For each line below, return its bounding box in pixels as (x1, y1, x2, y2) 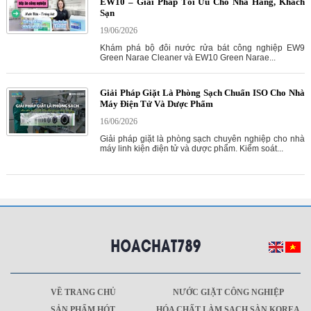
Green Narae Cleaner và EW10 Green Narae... (99, 53, 276, 63)
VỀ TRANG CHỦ (50, 287, 116, 298)
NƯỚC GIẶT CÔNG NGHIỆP (172, 287, 284, 298)
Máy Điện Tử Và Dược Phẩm (99, 99, 213, 110)
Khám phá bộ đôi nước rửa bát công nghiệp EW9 (99, 43, 305, 53)
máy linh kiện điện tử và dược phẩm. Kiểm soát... (99, 144, 283, 154)
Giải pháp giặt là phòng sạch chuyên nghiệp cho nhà (99, 134, 305, 144)
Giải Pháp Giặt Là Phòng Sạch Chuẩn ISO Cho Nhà (99, 87, 305, 99)
